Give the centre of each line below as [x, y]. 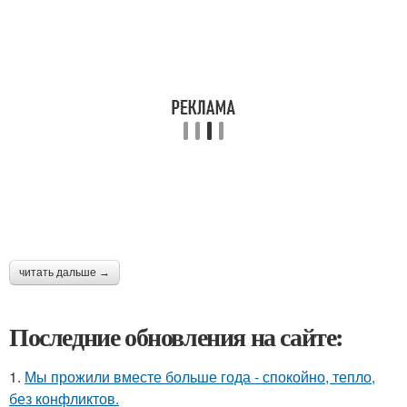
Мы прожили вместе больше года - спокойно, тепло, [200, 377]
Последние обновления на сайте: [176, 337]
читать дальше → [65, 273]
